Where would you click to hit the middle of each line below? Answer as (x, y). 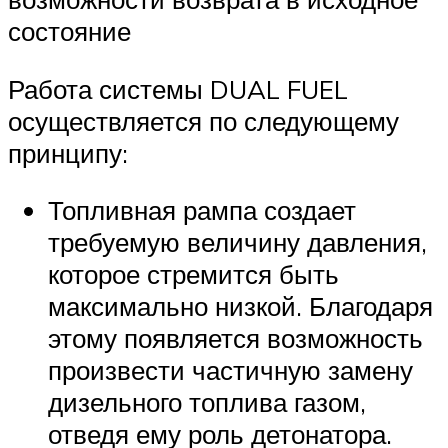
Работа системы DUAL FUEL (178, 88)
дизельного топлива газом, (207, 402)
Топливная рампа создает (202, 210)
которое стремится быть (193, 274)
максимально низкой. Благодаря (240, 306)
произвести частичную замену (230, 370)
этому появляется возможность (235, 338)
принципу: (68, 152)
